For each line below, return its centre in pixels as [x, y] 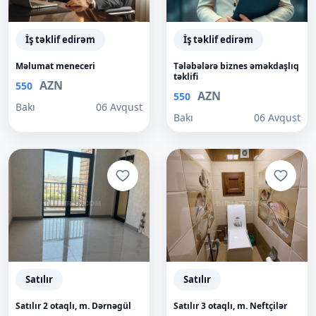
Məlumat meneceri [55, 66]
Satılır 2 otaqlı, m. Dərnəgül [73, 306]
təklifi [186, 77]
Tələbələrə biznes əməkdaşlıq [236, 66]
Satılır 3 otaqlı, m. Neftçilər [230, 306]
